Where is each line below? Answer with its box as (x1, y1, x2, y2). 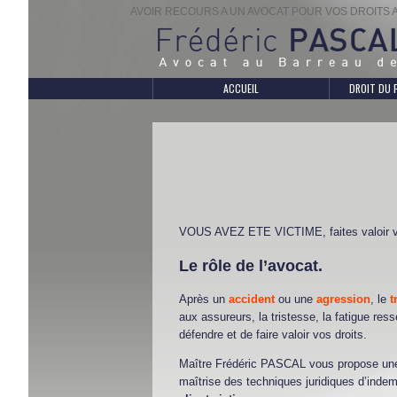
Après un (179, 292, 229, 306)
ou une (278, 292, 316, 306)
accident (229, 292, 275, 306)
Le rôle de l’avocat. (179, 256, 323, 275)
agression (316, 292, 370, 306)
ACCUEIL (222, 81, 259, 97)
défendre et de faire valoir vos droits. (179, 327, 367, 341)
